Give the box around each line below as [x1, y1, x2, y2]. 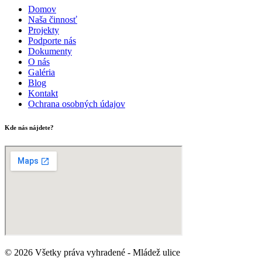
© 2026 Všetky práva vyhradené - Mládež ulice [5, 247, 180, 257]
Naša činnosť [28, 14, 77, 25]
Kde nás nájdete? [5, 123, 54, 131]
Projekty [28, 25, 59, 35]
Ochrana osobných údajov [28, 98, 125, 109]
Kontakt [28, 88, 58, 98]
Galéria [28, 67, 55, 77]
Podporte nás [28, 35, 76, 46]
